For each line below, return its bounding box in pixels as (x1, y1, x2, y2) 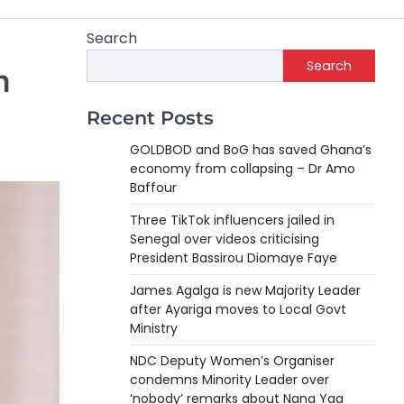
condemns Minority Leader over (130, 371, 329, 389)
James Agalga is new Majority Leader (130, 281, 361, 299)
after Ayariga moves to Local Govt (130, 300, 346, 318)
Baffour (130, 179, 177, 197)
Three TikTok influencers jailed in (130, 211, 335, 229)
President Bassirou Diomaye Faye (130, 249, 337, 267)
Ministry (130, 319, 178, 337)
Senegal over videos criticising (130, 230, 319, 248)
